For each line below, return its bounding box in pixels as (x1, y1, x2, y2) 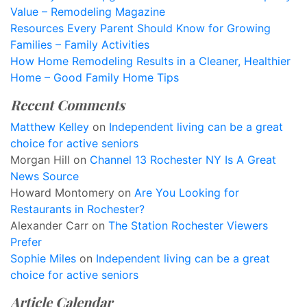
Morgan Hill (10, 153, 70, 167)
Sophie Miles (10, 251, 76, 265)
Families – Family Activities (10, 38, 149, 51)
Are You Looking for (134, 186, 239, 199)
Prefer (10, 235, 42, 249)
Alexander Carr (10, 219, 88, 232)
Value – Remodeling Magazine (10, 5, 165, 19)
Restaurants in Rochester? (10, 202, 145, 216)
